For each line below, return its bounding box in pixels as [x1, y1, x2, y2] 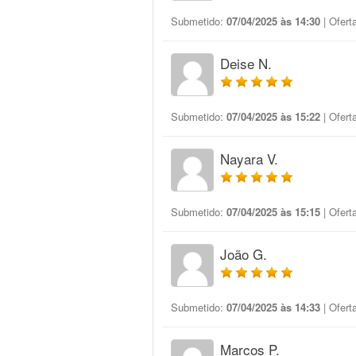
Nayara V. [220, 149, 278, 168]
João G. [220, 244, 267, 264]
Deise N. [220, 53, 272, 73]
